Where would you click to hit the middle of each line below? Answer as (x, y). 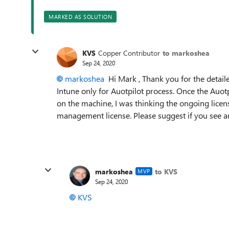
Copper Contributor (129, 53)
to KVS (166, 171)
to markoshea (186, 53)
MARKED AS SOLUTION (80, 17)
